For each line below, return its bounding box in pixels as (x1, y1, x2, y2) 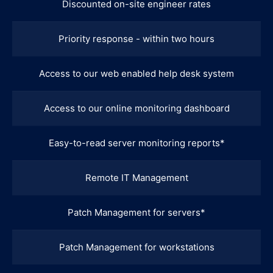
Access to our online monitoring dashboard (43, 102, 230, 114)
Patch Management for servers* (68, 206, 205, 218)
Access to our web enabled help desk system (39, 67, 234, 79)
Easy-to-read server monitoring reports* (48, 136, 225, 149)
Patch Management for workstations (58, 241, 214, 253)
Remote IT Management (85, 171, 188, 183)
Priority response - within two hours (58, 32, 214, 44)
